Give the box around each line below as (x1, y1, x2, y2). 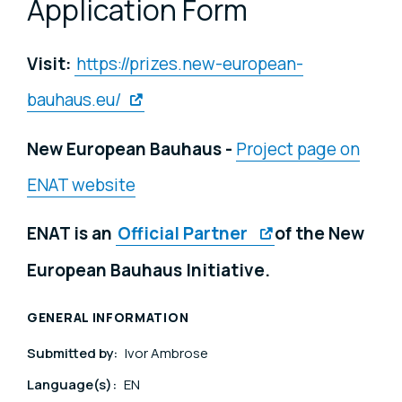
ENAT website (27, 173, 135, 197)
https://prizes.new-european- (76, 52, 303, 76)
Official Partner (118, 222, 251, 246)
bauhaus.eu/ (27, 88, 121, 112)
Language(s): (27, 374, 119, 394)
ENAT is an (27, 222, 116, 246)
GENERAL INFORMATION (27, 308, 189, 326)
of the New (275, 222, 364, 246)
